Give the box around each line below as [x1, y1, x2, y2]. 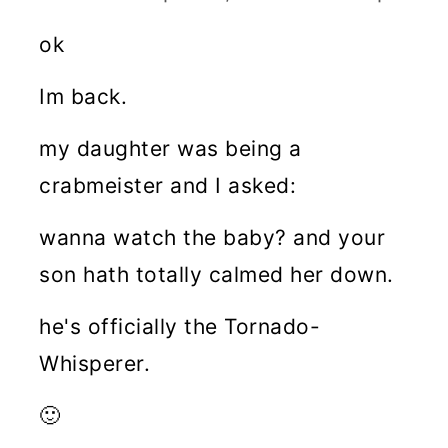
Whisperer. [39, 350, 151, 376]
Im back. [39, 83, 128, 109]
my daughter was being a [39, 135, 302, 161]
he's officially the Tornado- [39, 313, 321, 339]
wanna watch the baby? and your [39, 224, 386, 250]
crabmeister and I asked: [39, 172, 297, 198]
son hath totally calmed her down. [39, 261, 394, 287]
